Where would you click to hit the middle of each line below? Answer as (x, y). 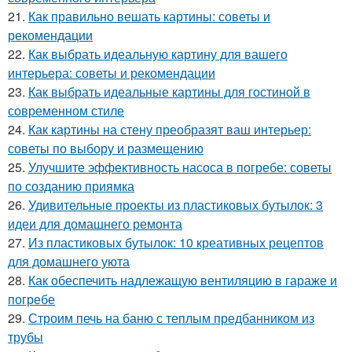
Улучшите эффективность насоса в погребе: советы (180, 167)
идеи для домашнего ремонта (95, 223)
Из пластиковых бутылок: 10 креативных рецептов (176, 242)
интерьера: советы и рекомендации (112, 72)
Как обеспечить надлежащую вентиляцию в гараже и (183, 280)
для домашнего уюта (69, 261)
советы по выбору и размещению (106, 148)
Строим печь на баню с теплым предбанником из (171, 317)
